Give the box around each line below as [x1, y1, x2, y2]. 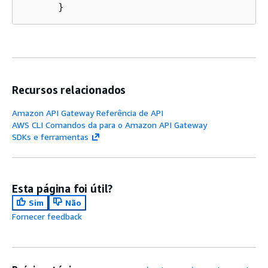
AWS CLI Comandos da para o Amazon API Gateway [12, 119, 207, 130]
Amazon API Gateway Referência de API [12, 107, 163, 118]
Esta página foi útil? [12, 181, 113, 195]
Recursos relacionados [12, 83, 126, 96]
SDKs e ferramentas [12, 131, 89, 142]
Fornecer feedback [12, 211, 82, 221]
